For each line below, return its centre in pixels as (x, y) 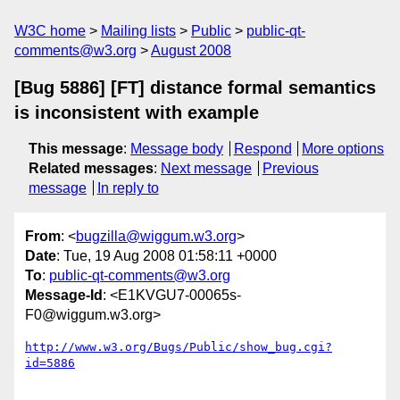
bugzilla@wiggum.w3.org (156, 237)
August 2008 (191, 50)
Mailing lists (138, 31)
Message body (177, 149)
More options (343, 149)
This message (76, 149)
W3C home (50, 31)
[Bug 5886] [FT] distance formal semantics (195, 87)
